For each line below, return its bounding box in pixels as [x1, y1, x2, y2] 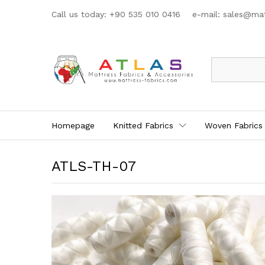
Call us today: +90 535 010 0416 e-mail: [51, 9, 223, 20]
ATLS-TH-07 [51, 158, 136, 175]
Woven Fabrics [205, 121, 263, 131]
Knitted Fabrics [113, 121, 173, 131]
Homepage [51, 121, 95, 131]
